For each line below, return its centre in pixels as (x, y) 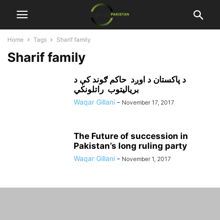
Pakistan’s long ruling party (130, 146)
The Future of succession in (131, 136)
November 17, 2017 (148, 102)
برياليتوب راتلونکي (106, 89)
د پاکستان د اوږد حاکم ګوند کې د (130, 80)
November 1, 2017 (146, 159)
